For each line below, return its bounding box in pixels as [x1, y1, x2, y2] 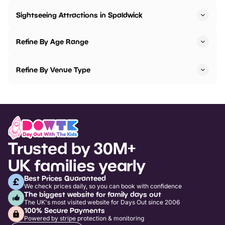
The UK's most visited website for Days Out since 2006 [24, 198, 180, 206]
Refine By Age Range [16, 37, 88, 46]
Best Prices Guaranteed [24, 173, 106, 182]
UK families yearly [8, 155, 145, 175]
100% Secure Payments [24, 205, 105, 214]
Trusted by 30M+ [8, 138, 136, 158]
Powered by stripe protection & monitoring [24, 214, 144, 222]
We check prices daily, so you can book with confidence [24, 182, 182, 190]
